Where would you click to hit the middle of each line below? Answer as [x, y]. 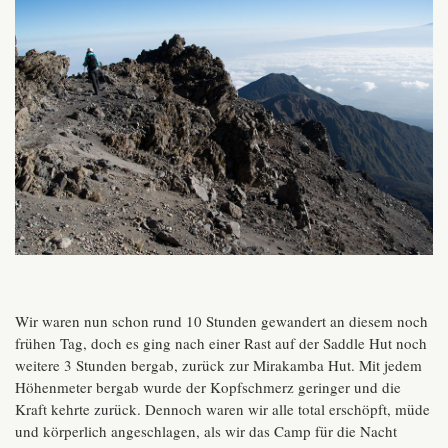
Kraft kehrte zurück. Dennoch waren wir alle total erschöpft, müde [222, 408]
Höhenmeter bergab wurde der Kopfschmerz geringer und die [208, 386]
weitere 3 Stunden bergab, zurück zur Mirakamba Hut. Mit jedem [218, 364]
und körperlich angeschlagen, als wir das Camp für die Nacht [206, 430]
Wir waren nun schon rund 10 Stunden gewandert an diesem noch [221, 320]
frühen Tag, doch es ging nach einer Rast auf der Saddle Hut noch [221, 342]
